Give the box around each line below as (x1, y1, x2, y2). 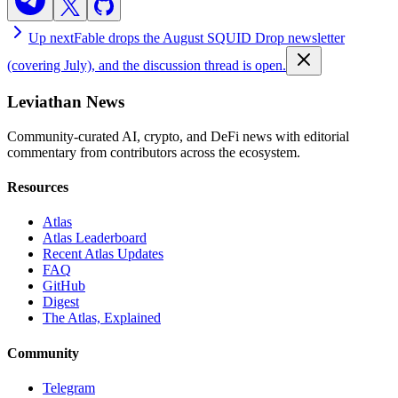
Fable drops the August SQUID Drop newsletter (74, 30, 345, 46)
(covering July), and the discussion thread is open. (7, 58, 286, 74)
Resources (7, 179, 68, 195)
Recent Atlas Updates (43, 246, 163, 262)
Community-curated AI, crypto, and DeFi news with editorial (7, 128, 349, 144)
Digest (43, 294, 79, 310)
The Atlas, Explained (43, 310, 161, 326)
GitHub (43, 278, 85, 294)
